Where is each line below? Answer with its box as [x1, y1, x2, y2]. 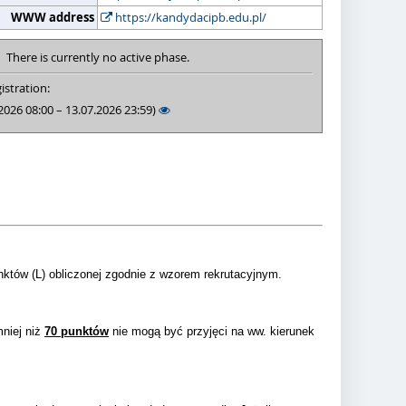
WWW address [11, 9, 94, 25]
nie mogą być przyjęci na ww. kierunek [109, 324, 314, 338]
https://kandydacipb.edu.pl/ [112, 9, 266, 25]
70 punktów [44, 324, 109, 338]
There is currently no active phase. [5, 49, 189, 65]
